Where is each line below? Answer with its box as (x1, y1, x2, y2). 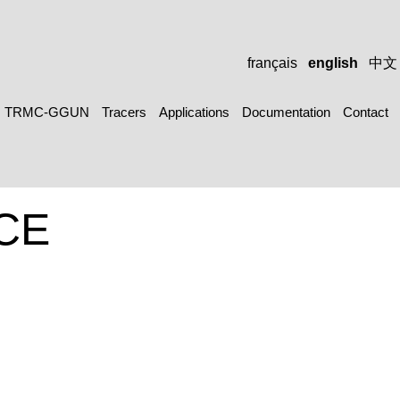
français (247, 55, 297, 71)
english (308, 55, 358, 71)
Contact (343, 104, 388, 120)
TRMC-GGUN (4, 104, 89, 120)
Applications (159, 104, 229, 120)
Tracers (102, 104, 146, 120)
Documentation (242, 104, 330, 120)
